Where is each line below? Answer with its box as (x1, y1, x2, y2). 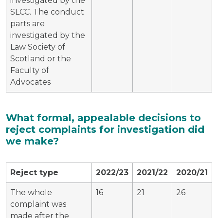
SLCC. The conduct (10, 7, 84, 17)
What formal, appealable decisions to (6, 111, 201, 124)
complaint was (10, 199, 66, 209)
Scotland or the (10, 54, 71, 63)
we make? (6, 135, 59, 147)
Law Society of (10, 42, 65, 52)
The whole (10, 187, 52, 197)
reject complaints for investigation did (6, 123, 204, 135)
